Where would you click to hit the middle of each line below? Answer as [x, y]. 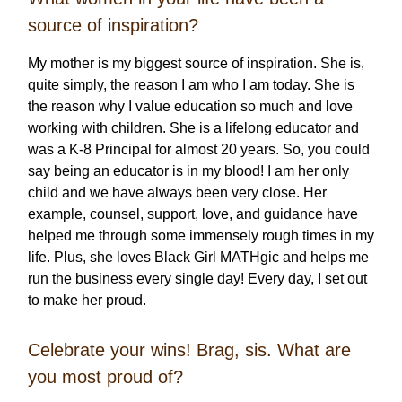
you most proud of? [105, 377]
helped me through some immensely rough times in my [201, 236]
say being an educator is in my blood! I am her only [188, 171]
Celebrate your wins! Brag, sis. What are [189, 350]
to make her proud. [87, 301]
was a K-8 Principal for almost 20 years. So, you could [199, 150]
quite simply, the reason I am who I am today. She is [191, 85]
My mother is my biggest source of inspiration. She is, [196, 64]
